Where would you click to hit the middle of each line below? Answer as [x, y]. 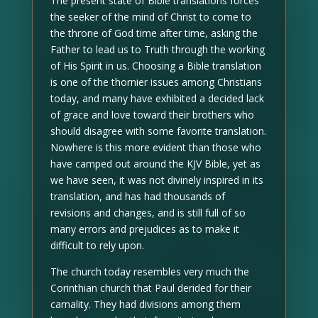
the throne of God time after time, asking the [154, 33]
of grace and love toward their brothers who [152, 114]
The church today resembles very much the [149, 271]
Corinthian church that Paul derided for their [150, 287]
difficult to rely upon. [97, 245]
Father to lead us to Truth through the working [157, 49]
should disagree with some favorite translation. [158, 131]
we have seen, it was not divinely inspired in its [157, 180]
